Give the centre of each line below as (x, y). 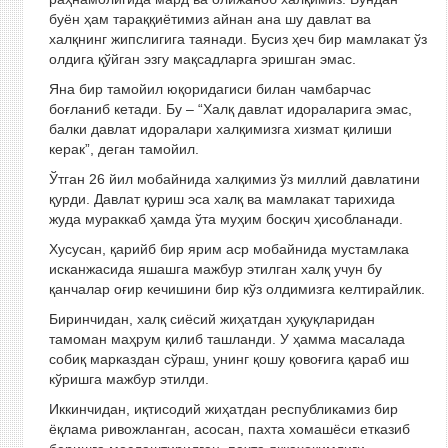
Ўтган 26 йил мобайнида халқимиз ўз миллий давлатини (234, 179)
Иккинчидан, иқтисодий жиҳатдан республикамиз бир (223, 409)
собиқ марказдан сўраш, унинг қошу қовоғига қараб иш (228, 359)
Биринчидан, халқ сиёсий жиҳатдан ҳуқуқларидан (211, 319)
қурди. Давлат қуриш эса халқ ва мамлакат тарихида (221, 199)
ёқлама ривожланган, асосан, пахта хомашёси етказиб (229, 429)
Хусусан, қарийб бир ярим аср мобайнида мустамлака (228, 249)
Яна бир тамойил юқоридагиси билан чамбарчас (209, 89)
